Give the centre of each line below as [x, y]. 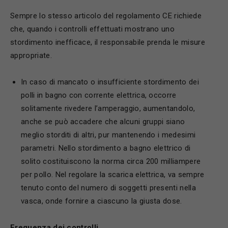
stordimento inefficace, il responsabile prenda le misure [108, 42]
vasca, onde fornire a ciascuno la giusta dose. [102, 201]
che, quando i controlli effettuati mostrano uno [93, 29]
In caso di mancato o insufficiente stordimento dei [110, 82]
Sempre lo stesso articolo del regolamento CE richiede [106, 16]
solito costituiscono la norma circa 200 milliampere [111, 161]
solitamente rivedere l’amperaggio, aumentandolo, [108, 108]
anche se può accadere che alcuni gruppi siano [103, 122]
